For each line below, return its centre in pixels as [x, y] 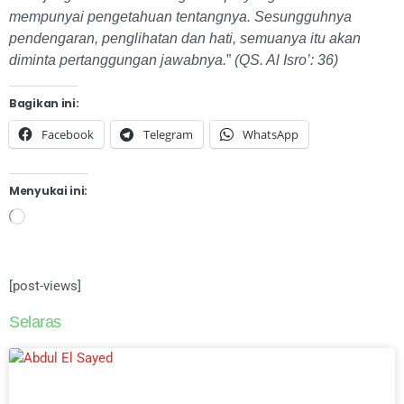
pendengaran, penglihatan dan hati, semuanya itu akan [185, 38]
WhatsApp [271, 134]
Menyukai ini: [49, 190]
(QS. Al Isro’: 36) [286, 60]
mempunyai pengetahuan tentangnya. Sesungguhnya [180, 16]
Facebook [68, 134]
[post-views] [45, 285]
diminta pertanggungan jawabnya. [118, 60]
